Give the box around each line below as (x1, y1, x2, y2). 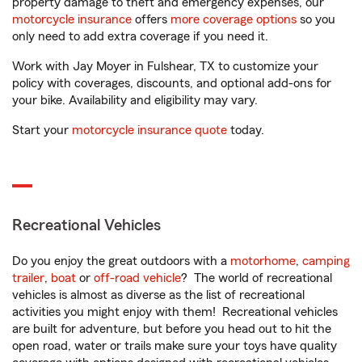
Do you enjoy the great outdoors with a (12, 255, 230, 268)
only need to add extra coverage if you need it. (12, 30, 271, 44)
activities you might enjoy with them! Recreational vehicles (12, 305, 338, 319)
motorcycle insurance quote (72, 124, 227, 137)
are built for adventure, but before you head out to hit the (12, 322, 331, 336)
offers (132, 13, 170, 27)
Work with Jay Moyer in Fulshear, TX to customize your (12, 60, 318, 74)
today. (227, 124, 264, 137)
